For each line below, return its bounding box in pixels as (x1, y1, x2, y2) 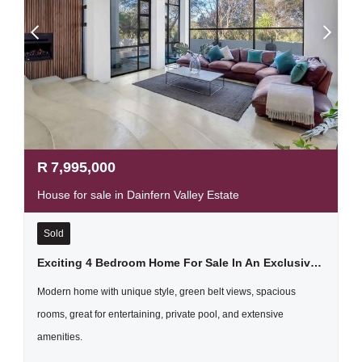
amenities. (37, 331, 82, 343)
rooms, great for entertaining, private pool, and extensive (37, 309, 284, 320)
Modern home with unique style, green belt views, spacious (37, 286, 296, 297)
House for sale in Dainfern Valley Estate (37, 188, 239, 201)
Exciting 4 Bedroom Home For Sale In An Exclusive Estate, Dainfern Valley (310, 256, 322, 269)
